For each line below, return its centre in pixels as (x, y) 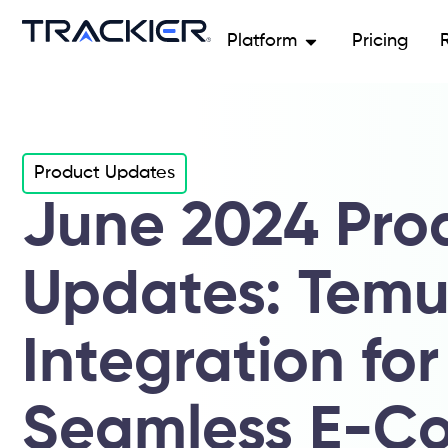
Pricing (379, 41)
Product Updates (104, 173)
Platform (261, 41)
